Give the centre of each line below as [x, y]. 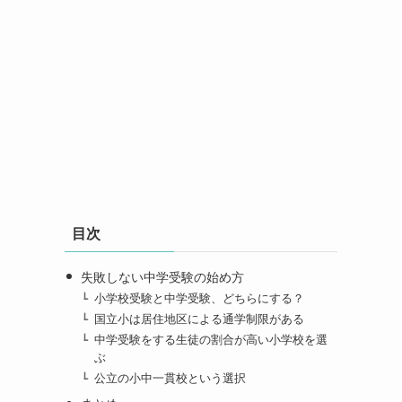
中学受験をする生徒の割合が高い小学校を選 [211, 341]
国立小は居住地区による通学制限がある [200, 319]
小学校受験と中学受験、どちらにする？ [200, 298]
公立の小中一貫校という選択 [170, 379]
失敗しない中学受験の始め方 [162, 277]
